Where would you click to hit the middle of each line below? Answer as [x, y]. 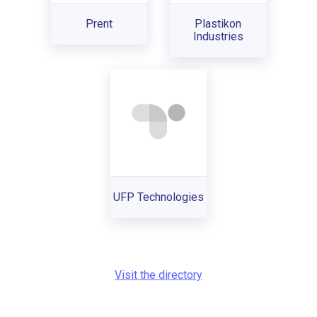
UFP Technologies [158, 197]
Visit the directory [158, 275]
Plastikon [218, 23]
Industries [218, 36]
